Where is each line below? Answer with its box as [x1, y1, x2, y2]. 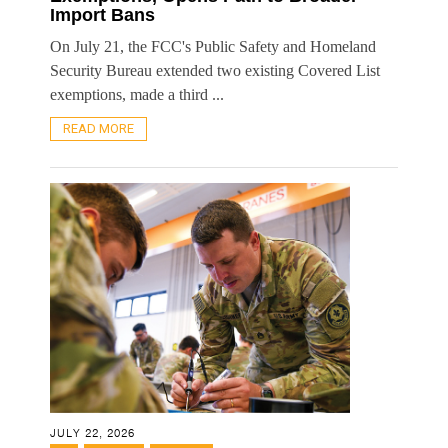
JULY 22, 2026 [50, 425, 135, 441]
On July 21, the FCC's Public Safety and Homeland [50, 37, 376, 55]
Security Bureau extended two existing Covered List [50, 61, 380, 79]
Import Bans [50, 4, 155, 25]
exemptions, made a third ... [50, 85, 224, 103]
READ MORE [63, 120, 134, 136]
